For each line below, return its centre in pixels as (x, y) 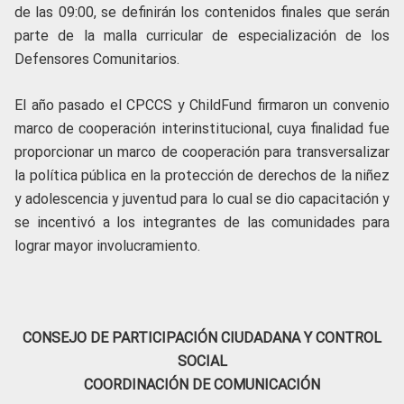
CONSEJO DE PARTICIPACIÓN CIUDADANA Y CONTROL (202, 338)
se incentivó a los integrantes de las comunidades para (202, 223)
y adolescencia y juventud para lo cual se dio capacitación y (202, 199)
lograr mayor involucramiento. (107, 246)
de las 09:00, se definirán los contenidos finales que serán (202, 13)
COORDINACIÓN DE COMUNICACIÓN (202, 385)
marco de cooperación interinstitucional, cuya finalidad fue (202, 129)
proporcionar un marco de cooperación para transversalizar (202, 152)
